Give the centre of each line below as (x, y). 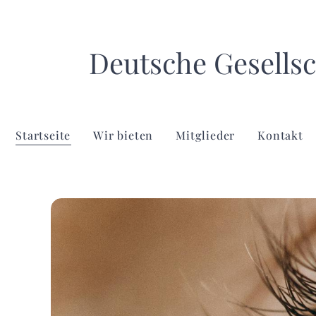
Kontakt (280, 135)
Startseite (43, 135)
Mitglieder (206, 135)
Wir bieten (123, 135)
